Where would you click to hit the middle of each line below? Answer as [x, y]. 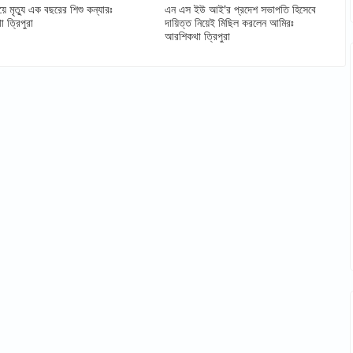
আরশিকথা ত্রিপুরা [197, 36]
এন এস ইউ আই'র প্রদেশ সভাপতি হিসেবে [240, 9]
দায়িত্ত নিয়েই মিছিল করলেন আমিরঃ [229, 22]
